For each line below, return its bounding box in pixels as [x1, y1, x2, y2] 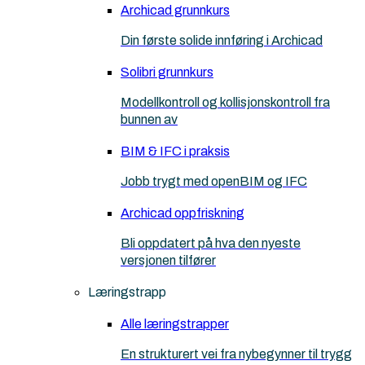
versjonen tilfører [121, 253, 216, 268]
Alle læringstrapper [121, 317, 229, 332]
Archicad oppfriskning [121, 206, 244, 221]
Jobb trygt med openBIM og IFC [121, 174, 307, 189]
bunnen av [121, 112, 178, 127]
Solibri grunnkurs [121, 65, 213, 80]
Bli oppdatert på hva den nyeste [121, 236, 301, 251]
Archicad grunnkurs [121, 3, 230, 18]
